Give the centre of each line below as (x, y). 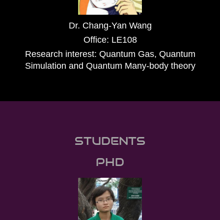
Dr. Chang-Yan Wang (110, 26)
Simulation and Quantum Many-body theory (110, 66)
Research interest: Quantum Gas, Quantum (110, 54)
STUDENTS (110, 141)
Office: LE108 (110, 40)
